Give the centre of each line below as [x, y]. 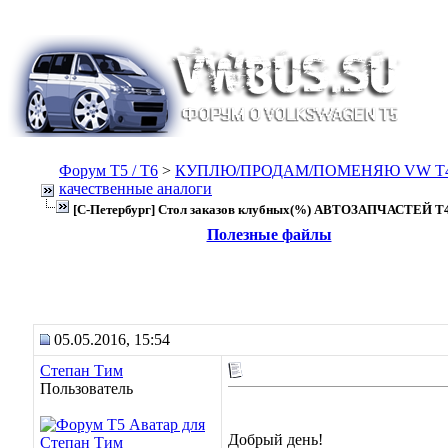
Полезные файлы [269, 234]
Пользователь [86, 388]
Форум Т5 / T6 [108, 170]
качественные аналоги [135, 188]
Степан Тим [81, 370]
